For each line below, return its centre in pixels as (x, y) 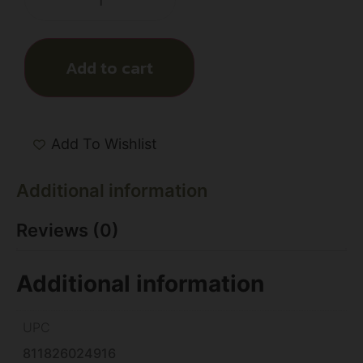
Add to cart (109, 67)
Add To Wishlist (104, 144)
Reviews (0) (68, 230)
